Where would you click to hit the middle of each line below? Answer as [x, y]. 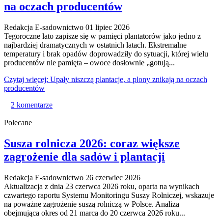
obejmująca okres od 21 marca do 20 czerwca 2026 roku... [95, 213]
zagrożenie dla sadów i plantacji [84, 157]
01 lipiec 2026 [108, 27]
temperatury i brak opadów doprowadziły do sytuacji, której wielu [106, 54]
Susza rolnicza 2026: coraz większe [92, 144]
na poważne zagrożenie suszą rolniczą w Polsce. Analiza [92, 204]
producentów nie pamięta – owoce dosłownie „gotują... [89, 63]
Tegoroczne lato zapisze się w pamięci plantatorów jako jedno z [102, 36]
